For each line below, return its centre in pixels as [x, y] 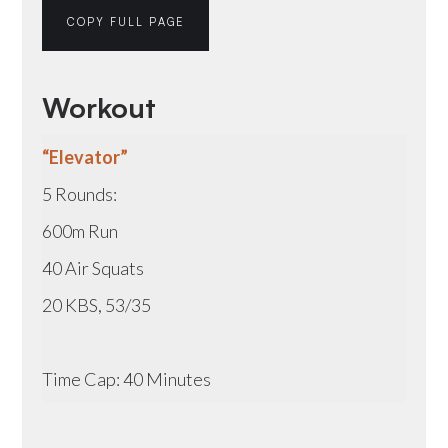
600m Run [80, 230]
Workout [99, 107]
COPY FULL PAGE [126, 21]
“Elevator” [85, 156]
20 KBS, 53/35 [97, 304]
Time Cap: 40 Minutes [127, 378]
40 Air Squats [95, 267]
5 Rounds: [80, 193]
